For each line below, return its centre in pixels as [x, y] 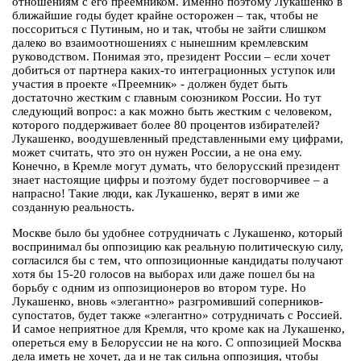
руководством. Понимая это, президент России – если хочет [171, 57]
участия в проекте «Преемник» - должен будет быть [150, 84]
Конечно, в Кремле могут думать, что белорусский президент [176, 166]
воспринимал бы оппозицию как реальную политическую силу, [178, 247]
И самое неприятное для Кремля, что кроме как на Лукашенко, [178, 329]
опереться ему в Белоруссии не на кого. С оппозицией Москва [177, 343]
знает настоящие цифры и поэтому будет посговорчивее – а [170, 180]
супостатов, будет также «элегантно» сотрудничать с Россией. [177, 315]
